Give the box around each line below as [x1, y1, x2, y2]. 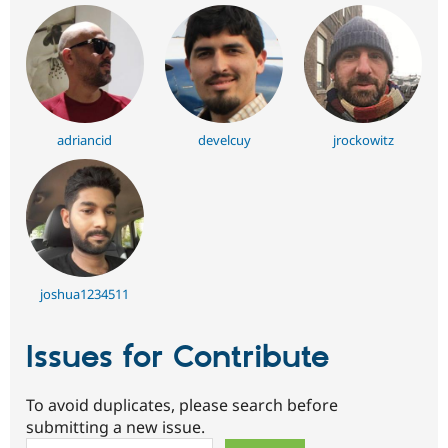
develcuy [197, 131, 251, 150]
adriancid [57, 131, 113, 150]
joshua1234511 [40, 284, 130, 303]
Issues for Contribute [26, 337, 329, 378]
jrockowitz [332, 131, 394, 150]
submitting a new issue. [26, 416, 205, 439]
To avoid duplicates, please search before [26, 394, 338, 417]
